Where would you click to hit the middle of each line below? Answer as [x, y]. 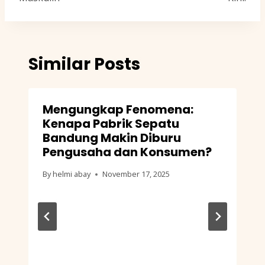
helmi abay [72, 174]
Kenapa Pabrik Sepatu [111, 124]
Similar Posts [84, 64]
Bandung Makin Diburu [112, 138]
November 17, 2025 [136, 174]
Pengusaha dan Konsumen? [127, 152]
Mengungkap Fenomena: [118, 110]
